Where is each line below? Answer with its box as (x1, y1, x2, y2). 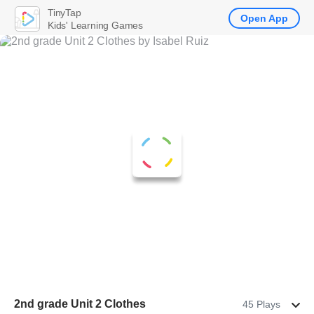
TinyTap (48, 6, 81, 18)
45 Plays (243, 299, 280, 310)
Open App (240, 13, 288, 24)
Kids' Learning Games (48, 19, 143, 31)
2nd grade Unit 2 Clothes (14, 298, 146, 310)
